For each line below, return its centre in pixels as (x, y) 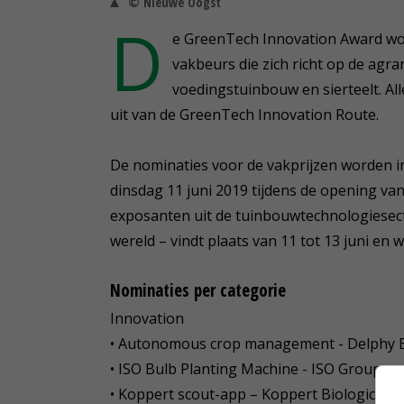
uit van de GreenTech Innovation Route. (244, 114)
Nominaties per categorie (198, 290)
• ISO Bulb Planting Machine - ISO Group (246, 368)
